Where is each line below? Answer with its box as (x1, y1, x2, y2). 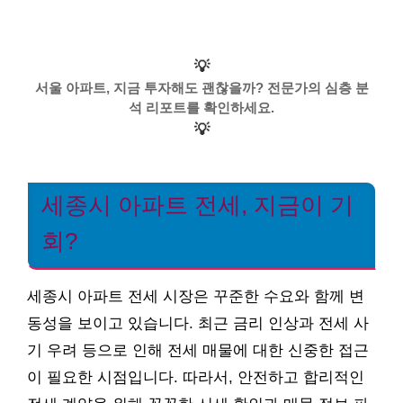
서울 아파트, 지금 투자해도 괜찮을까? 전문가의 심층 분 (34, 80, 369, 95)
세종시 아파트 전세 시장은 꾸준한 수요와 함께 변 (27, 288, 364, 306)
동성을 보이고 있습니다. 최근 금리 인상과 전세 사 (27, 315, 369, 333)
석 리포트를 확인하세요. (129, 100, 274, 115)
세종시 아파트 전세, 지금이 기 (41, 193, 354, 218)
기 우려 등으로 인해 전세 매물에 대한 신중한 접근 (27, 342, 369, 360)
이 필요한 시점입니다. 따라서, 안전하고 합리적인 (27, 369, 364, 387)
